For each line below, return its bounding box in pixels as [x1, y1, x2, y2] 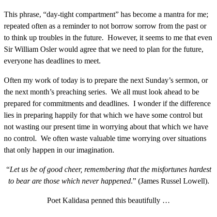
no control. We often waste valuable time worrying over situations [4, 134, 206, 142]
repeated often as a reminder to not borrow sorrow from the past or [4, 21, 206, 30]
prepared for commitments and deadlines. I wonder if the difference [4, 99, 211, 108]
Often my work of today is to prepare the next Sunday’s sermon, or [4, 76, 208, 84]
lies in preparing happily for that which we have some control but [4, 110, 202, 119]
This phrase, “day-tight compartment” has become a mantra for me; [4, 10, 208, 18]
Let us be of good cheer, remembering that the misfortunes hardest [9, 165, 211, 173]
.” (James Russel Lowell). [130, 176, 209, 185]
